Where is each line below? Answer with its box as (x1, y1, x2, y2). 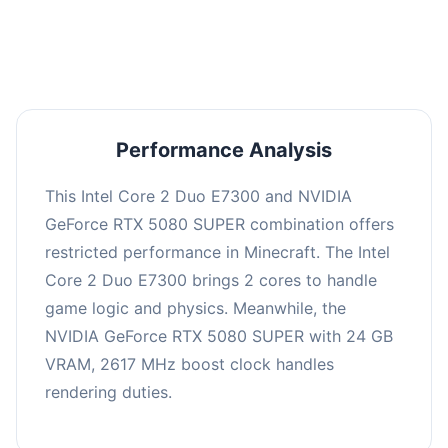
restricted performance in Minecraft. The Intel (45, 241, 390, 262)
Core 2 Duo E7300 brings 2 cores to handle (45, 269, 377, 290)
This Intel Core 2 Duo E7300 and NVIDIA (45, 185, 352, 206)
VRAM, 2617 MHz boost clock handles (45, 353, 334, 374)
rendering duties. (45, 381, 172, 402)
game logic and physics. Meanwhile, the (45, 297, 346, 318)
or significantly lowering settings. (117, 12, 331, 30)
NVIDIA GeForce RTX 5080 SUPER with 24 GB (45, 325, 393, 346)
